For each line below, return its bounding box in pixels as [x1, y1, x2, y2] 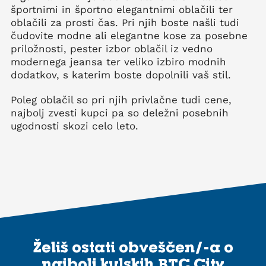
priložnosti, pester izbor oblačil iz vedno [11, 42, 213, 55]
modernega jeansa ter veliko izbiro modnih [11, 55, 226, 68]
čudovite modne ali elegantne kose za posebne [11, 29, 248, 42]
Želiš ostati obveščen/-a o [33, 237, 233, 255]
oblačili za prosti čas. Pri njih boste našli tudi [11, 16, 239, 28]
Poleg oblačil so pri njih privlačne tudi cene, [11, 93, 232, 106]
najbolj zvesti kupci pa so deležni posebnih [11, 106, 229, 119]
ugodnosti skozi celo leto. [11, 119, 138, 132]
